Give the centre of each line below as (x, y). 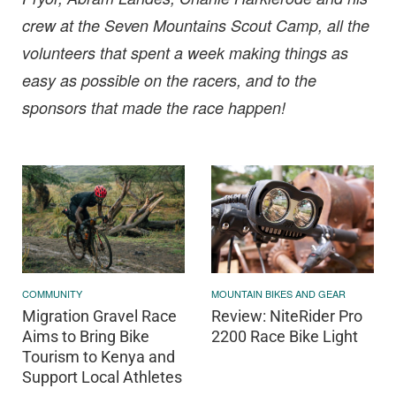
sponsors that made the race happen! (154, 107)
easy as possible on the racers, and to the (169, 80)
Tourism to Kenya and (99, 357)
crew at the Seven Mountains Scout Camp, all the (196, 25)
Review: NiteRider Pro (287, 316)
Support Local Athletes (102, 377)
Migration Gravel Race (99, 316)
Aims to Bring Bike (86, 337)
